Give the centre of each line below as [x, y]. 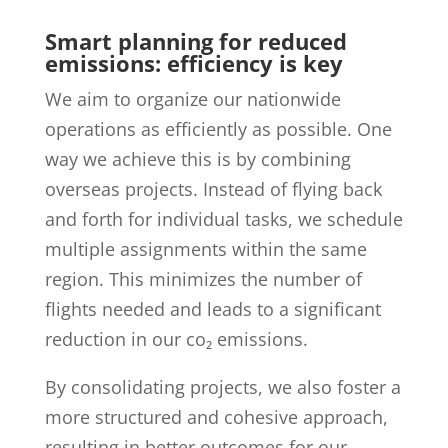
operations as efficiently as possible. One [218, 128]
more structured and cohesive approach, [216, 416]
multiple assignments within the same [205, 248]
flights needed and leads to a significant [212, 308]
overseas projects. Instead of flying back [213, 188]
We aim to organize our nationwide [192, 98]
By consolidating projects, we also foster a [222, 386]
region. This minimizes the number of [203, 278]
